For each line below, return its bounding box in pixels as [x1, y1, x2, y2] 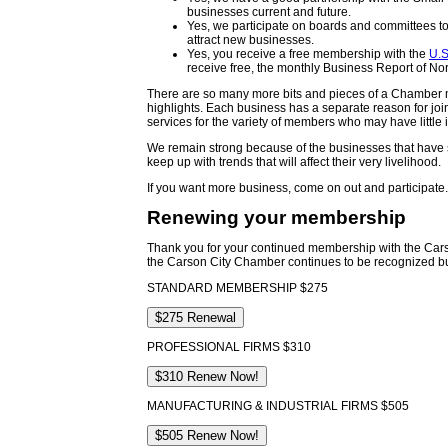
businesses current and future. [187, 5, 351, 19]
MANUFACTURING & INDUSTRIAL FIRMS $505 [147, 399, 415, 413]
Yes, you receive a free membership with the [187, 47, 429, 61]
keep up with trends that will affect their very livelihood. [147, 155, 441, 169]
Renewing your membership [147, 207, 406, 228]
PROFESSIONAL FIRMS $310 [147, 340, 314, 354]
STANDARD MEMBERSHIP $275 [147, 281, 331, 295]
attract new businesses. [187, 33, 314, 47]
